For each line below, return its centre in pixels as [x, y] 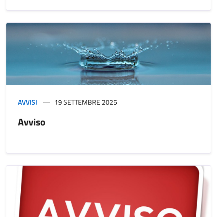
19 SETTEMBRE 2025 [86, 102]
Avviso [32, 122]
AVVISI [28, 102]
